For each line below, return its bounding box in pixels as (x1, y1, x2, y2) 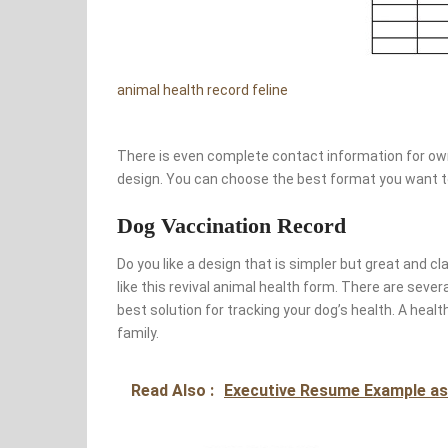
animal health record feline (117, 82, 288, 99)
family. (117, 325, 159, 342)
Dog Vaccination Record (117, 213, 346, 239)
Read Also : (131, 381, 218, 401)
